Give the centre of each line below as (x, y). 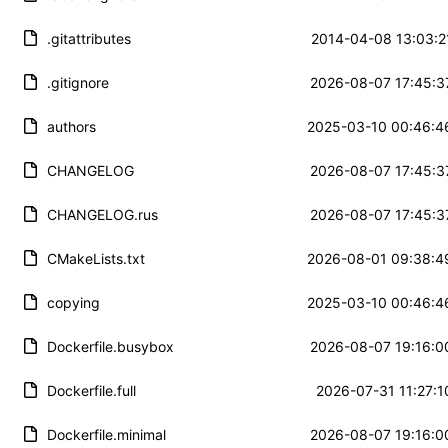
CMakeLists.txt (95, 258)
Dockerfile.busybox (110, 346)
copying (73, 302)
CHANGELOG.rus (102, 214)
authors (71, 126)
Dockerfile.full (91, 390)
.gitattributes (88, 38)
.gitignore (77, 82)
